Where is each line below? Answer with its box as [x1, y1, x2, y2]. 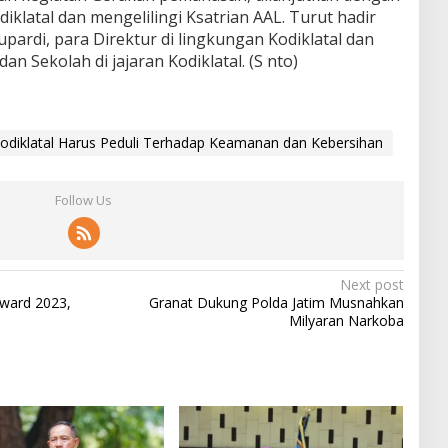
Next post [339, 274, 404, 294]
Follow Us [55, 190, 113, 209]
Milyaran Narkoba [288, 310, 404, 330]
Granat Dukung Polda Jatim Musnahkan [148, 292, 404, 312]
